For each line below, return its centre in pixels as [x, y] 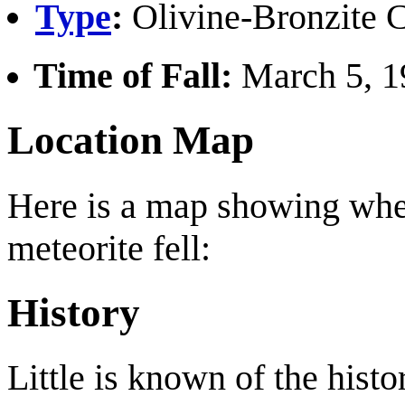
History [74, 312]
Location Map [131, 141]
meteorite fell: [109, 248]
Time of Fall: [133, 75]
